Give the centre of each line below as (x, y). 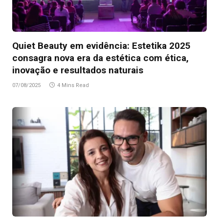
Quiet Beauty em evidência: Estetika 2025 (101, 45)
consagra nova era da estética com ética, (100, 58)
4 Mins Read (73, 85)
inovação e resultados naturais (78, 70)
